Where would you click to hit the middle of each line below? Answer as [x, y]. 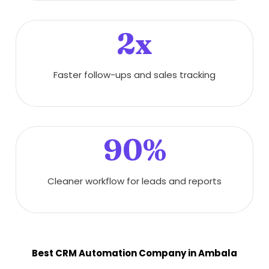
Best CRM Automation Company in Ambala [134, 253]
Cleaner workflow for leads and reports [134, 181]
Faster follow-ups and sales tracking [134, 75]
